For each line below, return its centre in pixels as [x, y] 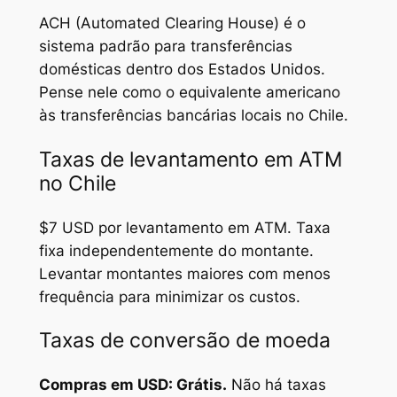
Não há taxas [276, 385]
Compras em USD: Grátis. [132, 385]
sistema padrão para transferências [165, 47]
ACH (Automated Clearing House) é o [172, 23]
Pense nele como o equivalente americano [189, 93]
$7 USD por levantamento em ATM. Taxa [184, 227]
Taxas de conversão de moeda [184, 340]
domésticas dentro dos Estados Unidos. [182, 70]
